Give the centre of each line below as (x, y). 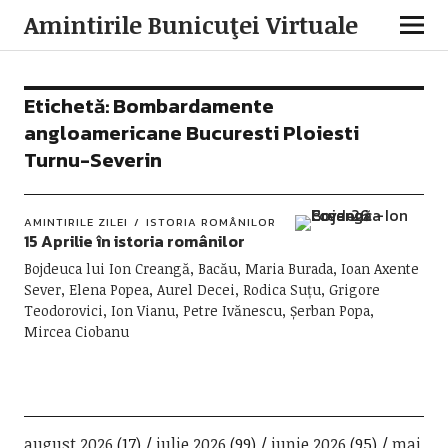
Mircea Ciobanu (76, 331)
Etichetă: (68, 106)
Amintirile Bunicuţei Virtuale (190, 24)
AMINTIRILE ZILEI (75, 222)
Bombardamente (193, 106)
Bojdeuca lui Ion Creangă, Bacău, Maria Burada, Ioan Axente (221, 268)
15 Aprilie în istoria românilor (134, 241)
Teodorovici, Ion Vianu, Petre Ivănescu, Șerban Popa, (198, 310)
